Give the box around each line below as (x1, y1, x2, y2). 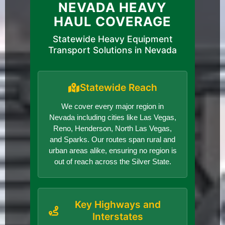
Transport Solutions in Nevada (48, 45, 177, 56)
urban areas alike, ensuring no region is (48, 146, 177, 155)
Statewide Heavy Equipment (52, 34, 173, 45)
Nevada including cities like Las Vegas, (49, 113, 176, 122)
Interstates (92, 210, 143, 223)
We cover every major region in (61, 102, 164, 111)
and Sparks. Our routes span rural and (50, 135, 175, 144)
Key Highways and (74, 198, 161, 211)
